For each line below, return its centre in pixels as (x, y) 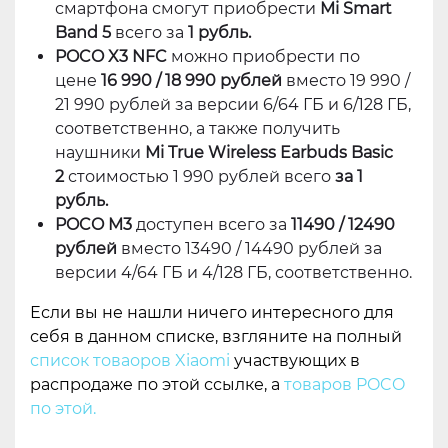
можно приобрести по (263, 57)
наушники (100, 153)
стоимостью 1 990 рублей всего (201, 177)
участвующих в (295, 361)
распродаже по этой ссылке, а (157, 385)
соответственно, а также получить (197, 129)
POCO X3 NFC (111, 57)
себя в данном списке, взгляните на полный (216, 337)
